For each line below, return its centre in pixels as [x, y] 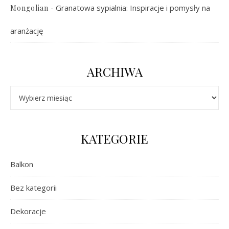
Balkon [22, 164]
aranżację [27, 30]
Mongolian [29, 8]
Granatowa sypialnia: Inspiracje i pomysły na [133, 7]
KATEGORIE [114, 138]
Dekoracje [28, 211]
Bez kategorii [33, 187]
